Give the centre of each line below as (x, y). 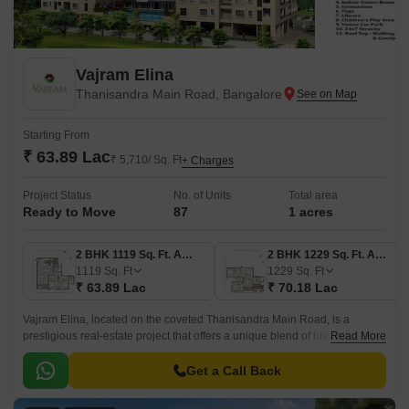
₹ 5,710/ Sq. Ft (146, 160)
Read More (358, 336)
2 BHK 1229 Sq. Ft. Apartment (381, 255)
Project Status (57, 195)
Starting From (56, 135)
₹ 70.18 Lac (303, 288)
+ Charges (208, 161)
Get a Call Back (234, 371)
